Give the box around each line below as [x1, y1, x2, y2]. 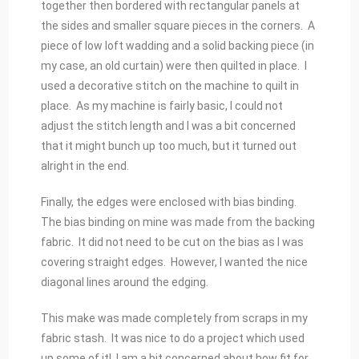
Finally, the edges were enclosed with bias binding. [41, 196, 300, 209]
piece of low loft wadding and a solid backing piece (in [41, 39, 315, 53]
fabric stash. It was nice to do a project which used [41, 332, 305, 345]
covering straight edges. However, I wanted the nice [41, 256, 309, 269]
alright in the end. [41, 159, 130, 173]
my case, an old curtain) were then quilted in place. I [41, 59, 308, 73]
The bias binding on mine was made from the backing [41, 216, 316, 229]
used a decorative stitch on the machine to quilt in [41, 79, 300, 93]
